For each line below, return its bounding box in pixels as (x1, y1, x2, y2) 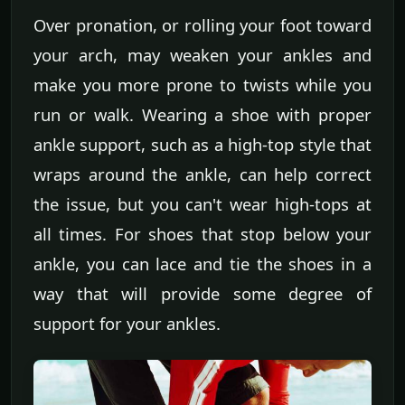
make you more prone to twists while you (33, 72, 372, 96)
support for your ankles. (33, 311, 221, 334)
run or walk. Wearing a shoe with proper (33, 102, 372, 126)
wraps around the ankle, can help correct (33, 162, 372, 185)
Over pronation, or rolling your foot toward (33, 13, 372, 36)
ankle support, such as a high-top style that (33, 132, 372, 155)
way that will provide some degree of (33, 281, 372, 305)
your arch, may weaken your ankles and (33, 42, 372, 66)
